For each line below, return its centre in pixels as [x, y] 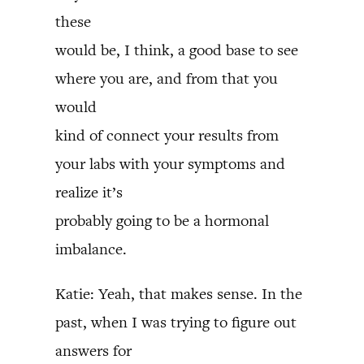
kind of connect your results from [167, 135]
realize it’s [89, 192]
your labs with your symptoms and [170, 164]
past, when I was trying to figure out [176, 322]
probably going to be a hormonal [162, 221]
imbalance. [91, 249]
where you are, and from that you [167, 78]
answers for [93, 351]
